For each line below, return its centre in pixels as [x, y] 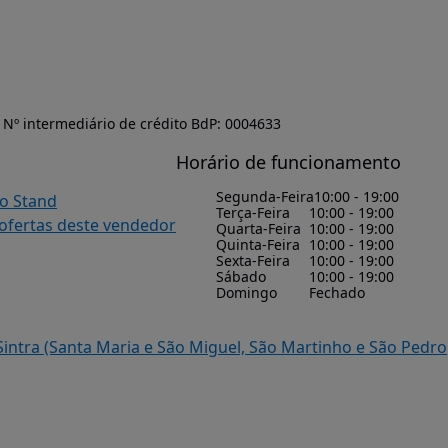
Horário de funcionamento [288, 162]
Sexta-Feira [253, 260]
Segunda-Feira [265, 196]
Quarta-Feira [258, 228]
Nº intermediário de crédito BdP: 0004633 [142, 123]
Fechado [336, 292]
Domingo [246, 292]
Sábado [241, 276]
